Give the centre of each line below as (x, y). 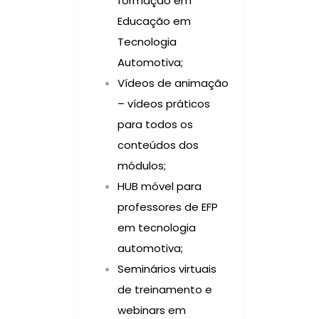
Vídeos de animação (173, 83)
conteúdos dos (158, 145)
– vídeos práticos (164, 103)
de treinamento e (165, 289)
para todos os (155, 124)
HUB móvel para (159, 186)
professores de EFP (168, 206)
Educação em (154, 21)
